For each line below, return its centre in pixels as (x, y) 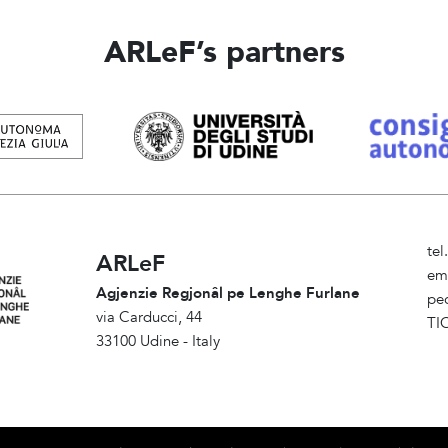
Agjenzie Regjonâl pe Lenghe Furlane (228, 294)
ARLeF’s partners (224, 53)
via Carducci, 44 (149, 318)
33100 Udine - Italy (158, 342)
